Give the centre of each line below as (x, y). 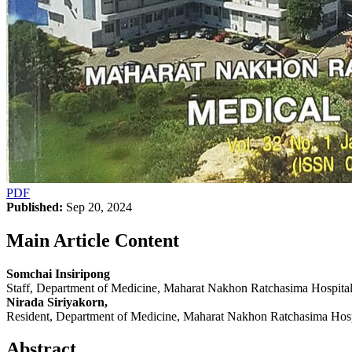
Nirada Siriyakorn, (57, 302)
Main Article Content (93, 240)
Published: (35, 207)
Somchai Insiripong (58, 273)
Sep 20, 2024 (97, 207)
